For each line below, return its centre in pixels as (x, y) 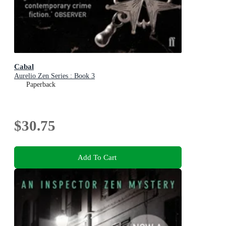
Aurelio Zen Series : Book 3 (54, 76)
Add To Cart (97, 157)
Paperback (41, 84)
